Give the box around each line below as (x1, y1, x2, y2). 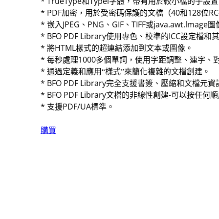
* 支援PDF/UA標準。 (41, 101, 114, 112)
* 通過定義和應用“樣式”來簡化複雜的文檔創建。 (41, 66, 210, 77)
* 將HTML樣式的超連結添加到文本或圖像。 (41, 43, 193, 53)
